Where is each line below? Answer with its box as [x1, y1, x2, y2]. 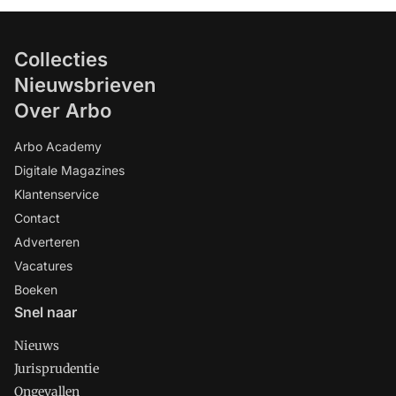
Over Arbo [14, 99, 111, 122]
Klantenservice [14, 187, 99, 202]
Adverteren [14, 234, 80, 249]
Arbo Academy [14, 139, 102, 154]
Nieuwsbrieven [14, 73, 156, 96]
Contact [14, 210, 60, 225]
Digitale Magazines [14, 163, 125, 178]
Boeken [14, 282, 57, 297]
